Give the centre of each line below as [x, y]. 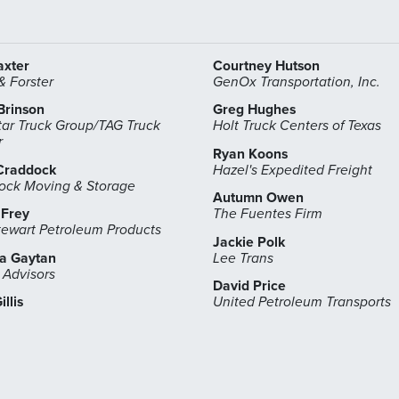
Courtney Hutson [266, 65]
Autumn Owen [258, 198]
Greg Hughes [254, 110]
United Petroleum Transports [302, 302]
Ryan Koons [250, 154]
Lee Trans [243, 258]
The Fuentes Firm [268, 214]
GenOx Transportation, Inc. [297, 81]
